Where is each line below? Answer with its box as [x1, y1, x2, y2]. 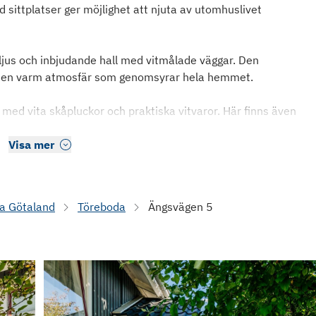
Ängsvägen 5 [148, 200, 213, 214]
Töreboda [78, 200, 126, 214]
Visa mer [8, 138, 54, 152]
